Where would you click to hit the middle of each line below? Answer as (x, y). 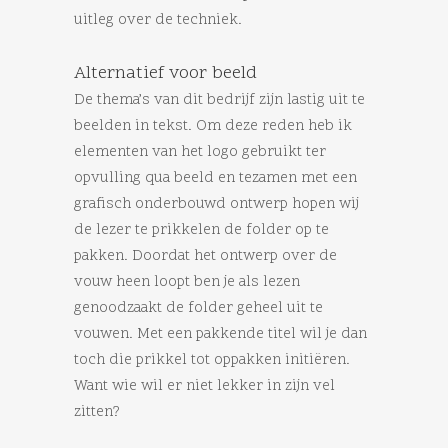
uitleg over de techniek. (158, 21)
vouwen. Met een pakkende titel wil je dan (220, 335)
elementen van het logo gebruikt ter (200, 153)
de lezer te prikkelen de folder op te (201, 231)
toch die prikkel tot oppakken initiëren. (212, 361)
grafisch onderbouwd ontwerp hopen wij (216, 205)
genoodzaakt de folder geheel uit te (198, 309)
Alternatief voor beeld (165, 74)
